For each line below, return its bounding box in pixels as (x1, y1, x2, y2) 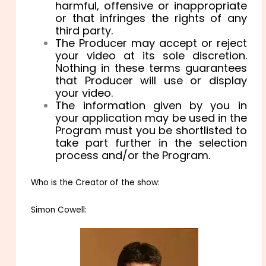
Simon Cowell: (31, 204, 87, 216)
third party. (55, 23, 113, 38)
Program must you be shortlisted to (55, 122, 247, 138)
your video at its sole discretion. (55, 47, 247, 63)
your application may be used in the (55, 110, 247, 125)
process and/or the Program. (55, 147, 211, 163)
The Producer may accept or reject (55, 35, 247, 50)
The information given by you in (55, 97, 247, 113)
